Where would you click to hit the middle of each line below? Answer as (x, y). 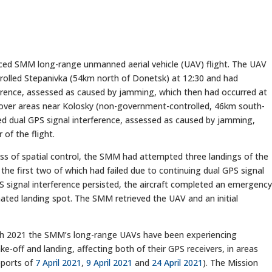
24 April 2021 (178, 262)
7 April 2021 (59, 262)
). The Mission (231, 262)
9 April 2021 (110, 262)
